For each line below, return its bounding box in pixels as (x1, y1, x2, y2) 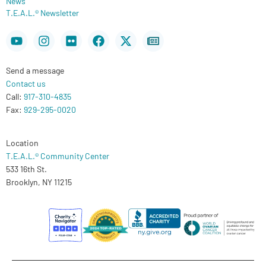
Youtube (15, 27, 59, 43)
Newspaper (152, 27, 211, 43)
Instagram (43, 27, 96, 43)
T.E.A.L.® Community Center (6, 150, 109, 161)
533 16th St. (6, 163, 47, 174)
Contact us (6, 77, 46, 88)
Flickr (70, 27, 99, 43)
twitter (125, 39, 160, 55)
